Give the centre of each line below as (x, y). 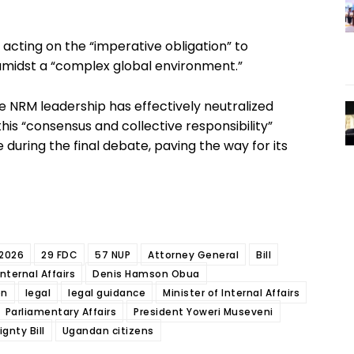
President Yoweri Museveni (203, 311)
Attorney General (194, 254)
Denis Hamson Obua (146, 273)
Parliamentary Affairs (61, 311)
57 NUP (113, 254)
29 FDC (60, 254)
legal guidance (107, 292)
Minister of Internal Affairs (232, 292)
